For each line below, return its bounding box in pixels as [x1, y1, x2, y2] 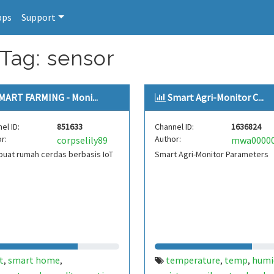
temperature [165, 254, 220, 266]
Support [21, 11, 56, 23]
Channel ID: [154, 121, 194, 132]
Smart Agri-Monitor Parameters [154, 149, 268, 160]
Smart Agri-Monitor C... [167, 91, 264, 103]
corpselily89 [57, 134, 108, 146]
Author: [154, 133, 181, 144]
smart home [7, 254, 60, 266]
